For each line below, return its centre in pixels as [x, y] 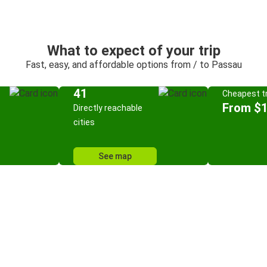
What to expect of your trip [133, 51]
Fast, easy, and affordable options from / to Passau [133, 65]
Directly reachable [108, 108]
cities [84, 122]
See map [115, 156]
